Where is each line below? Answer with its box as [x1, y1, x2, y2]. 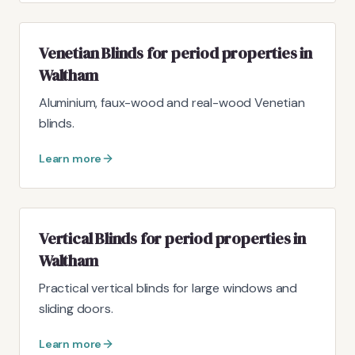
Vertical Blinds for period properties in [39, 227, 306, 250]
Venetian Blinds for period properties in [39, 41, 312, 64]
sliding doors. [39, 300, 113, 317]
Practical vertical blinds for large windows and [39, 279, 298, 296]
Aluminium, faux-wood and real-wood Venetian [39, 94, 305, 111]
